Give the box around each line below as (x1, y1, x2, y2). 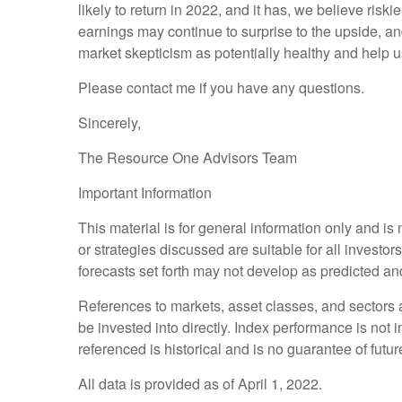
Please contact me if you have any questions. (78, 77, 364, 99)
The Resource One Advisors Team (78, 147, 301, 169)
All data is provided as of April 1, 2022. (78, 373, 322, 395)
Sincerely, (78, 112, 141, 134)
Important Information (78, 182, 212, 204)
